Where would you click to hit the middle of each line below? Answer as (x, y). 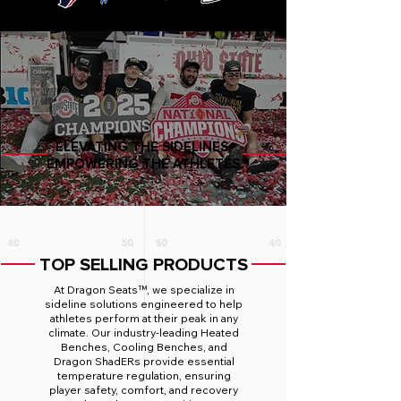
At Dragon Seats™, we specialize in (144, 290)
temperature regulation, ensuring (144, 375)
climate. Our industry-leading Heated (144, 333)
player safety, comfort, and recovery (144, 390)
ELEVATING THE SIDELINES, (143, 147)
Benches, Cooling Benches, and (144, 347)
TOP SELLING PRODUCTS (143, 265)
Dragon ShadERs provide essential (144, 361)
